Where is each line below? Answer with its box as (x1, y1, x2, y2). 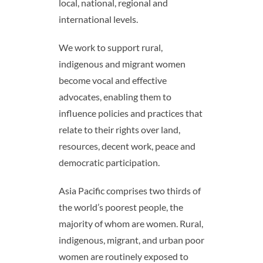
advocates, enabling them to (58, 91, 171, 103)
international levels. (58, 14, 138, 25)
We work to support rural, (58, 42, 163, 53)
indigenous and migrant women (58, 58, 186, 70)
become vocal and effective (58, 75, 167, 86)
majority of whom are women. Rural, (58, 218, 203, 230)
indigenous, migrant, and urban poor (58, 234, 204, 246)
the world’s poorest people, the (58, 201, 183, 213)
